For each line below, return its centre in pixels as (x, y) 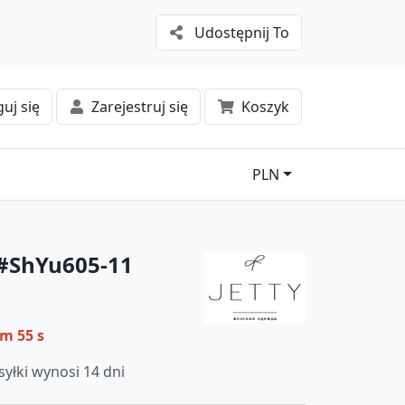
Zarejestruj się (139, 106)
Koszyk (265, 106)
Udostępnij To (241, 32)
